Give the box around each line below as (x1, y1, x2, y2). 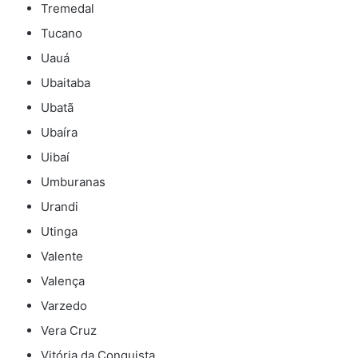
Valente (41, 249, 83, 265)
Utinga (41, 224, 78, 240)
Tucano (41, 26, 82, 42)
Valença (41, 273, 85, 289)
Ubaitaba (41, 75, 90, 91)
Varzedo (41, 298, 87, 314)
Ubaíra (41, 125, 78, 141)
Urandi (41, 199, 78, 215)
